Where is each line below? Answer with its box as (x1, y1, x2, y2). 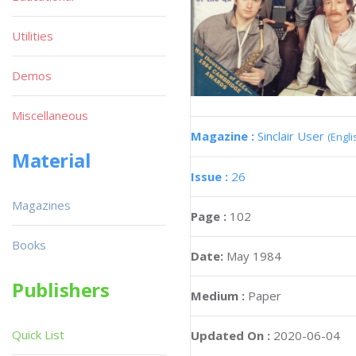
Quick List (12, 327, 64, 342)
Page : (191, 207, 230, 224)
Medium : (191, 287, 245, 304)
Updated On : (191, 327, 270, 343)
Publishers (12, 277, 110, 303)
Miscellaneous (12, 107, 88, 123)
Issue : (191, 168, 231, 184)
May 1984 (226, 247, 281, 264)
